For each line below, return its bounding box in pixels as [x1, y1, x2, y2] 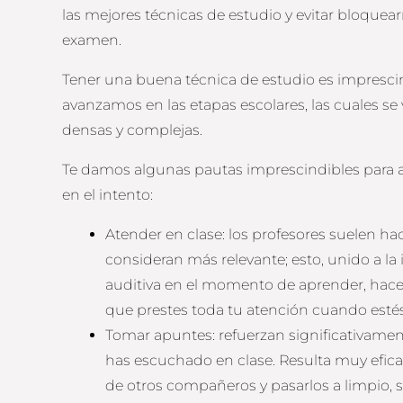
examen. [62, 31, 122, 49]
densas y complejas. [62, 121, 203, 139]
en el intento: [62, 185, 154, 203]
